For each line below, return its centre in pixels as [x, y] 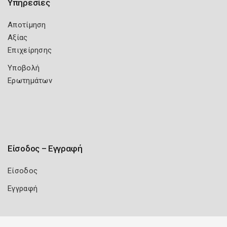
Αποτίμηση [27, 25]
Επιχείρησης [30, 50]
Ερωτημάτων [30, 81]
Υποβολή [24, 68]
